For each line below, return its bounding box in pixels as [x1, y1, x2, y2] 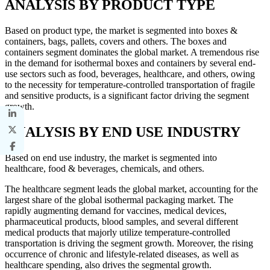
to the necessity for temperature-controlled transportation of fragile [5, 79, 255, 90]
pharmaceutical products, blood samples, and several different [5, 216, 238, 227]
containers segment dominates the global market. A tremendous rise [5, 46, 259, 57]
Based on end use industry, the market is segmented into [5, 152, 217, 163]
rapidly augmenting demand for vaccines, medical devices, [5, 205, 227, 216]
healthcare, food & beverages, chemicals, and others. [5, 163, 204, 174]
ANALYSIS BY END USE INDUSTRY [5, 124, 240, 140]
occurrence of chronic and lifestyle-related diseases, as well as [5, 248, 239, 259]
